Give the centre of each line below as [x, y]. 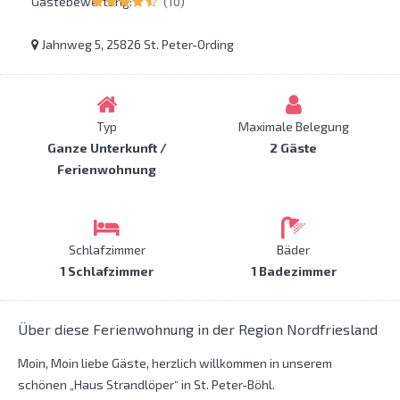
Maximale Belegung [293, 127]
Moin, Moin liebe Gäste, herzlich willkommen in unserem [175, 363]
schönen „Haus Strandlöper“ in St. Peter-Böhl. [146, 385]
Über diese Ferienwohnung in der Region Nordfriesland [198, 329]
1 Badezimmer [293, 271]
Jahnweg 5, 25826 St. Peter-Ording [136, 45]
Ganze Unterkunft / [107, 148]
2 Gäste [293, 148]
